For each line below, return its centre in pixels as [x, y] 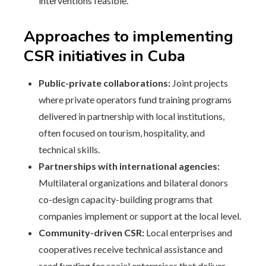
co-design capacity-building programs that [126, 199]
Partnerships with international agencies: [129, 166]
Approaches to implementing [129, 37]
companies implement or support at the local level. [140, 216]
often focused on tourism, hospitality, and [122, 133]
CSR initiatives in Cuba [104, 56]
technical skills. [69, 149]
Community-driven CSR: [91, 232]
